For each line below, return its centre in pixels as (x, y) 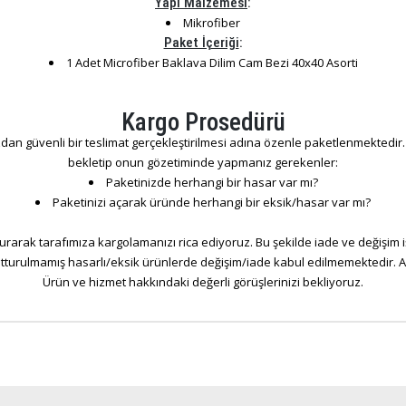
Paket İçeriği (201, 43)
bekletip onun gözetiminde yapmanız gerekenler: (203, 162)
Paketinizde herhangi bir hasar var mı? (212, 182)
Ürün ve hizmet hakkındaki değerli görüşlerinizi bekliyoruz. (203, 282)
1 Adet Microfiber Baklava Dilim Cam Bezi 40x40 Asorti (212, 63)
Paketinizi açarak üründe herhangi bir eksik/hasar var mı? (212, 202)
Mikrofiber (212, 23)
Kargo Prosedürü (203, 122)
